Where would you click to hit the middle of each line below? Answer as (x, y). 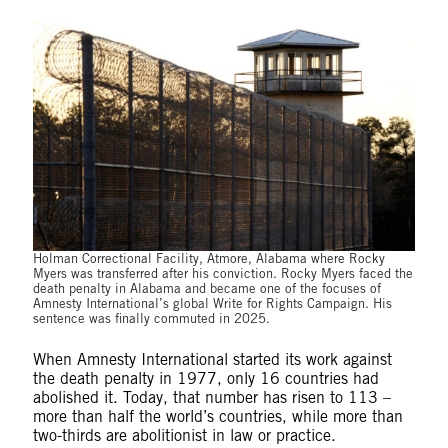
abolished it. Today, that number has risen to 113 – (211, 397)
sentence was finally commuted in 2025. (151, 318)
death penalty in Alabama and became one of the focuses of (206, 288)
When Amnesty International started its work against (212, 359)
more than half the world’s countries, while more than (217, 416)
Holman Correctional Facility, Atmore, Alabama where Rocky (208, 258)
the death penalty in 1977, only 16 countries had (205, 378)
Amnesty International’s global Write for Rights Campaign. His (212, 303)
